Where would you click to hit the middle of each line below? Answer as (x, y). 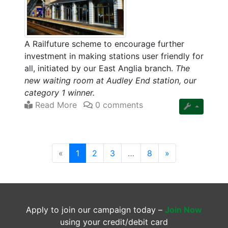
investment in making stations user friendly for (114, 56)
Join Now (183, 210)
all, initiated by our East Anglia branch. (100, 68)
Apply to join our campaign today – (95, 210)
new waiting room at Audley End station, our (110, 81)
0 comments (118, 105)
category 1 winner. (60, 93)
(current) (96, 153)
